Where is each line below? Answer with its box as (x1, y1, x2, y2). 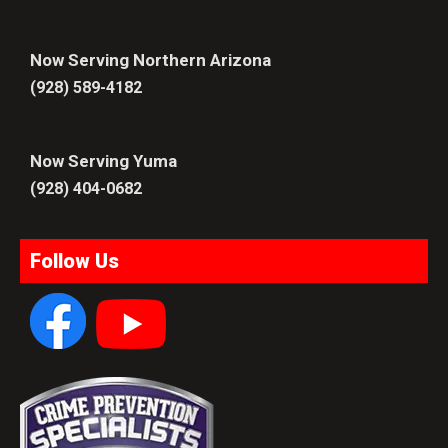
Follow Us (30, 249, 119, 274)
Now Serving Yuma (30, 151, 177, 172)
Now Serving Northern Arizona (30, 50, 271, 71)
